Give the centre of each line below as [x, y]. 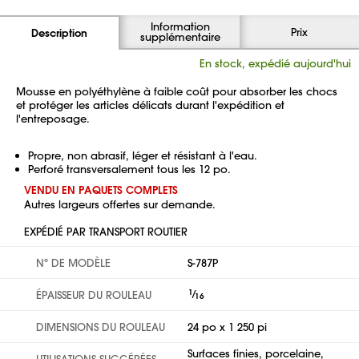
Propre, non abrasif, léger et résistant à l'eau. [143, 155]
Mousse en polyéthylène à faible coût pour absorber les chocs [177, 91]
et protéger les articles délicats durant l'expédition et [150, 105]
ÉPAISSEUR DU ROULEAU [94, 294]
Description [59, 33]
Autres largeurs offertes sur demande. [120, 204]
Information [180, 26]
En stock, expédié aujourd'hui [275, 63]
